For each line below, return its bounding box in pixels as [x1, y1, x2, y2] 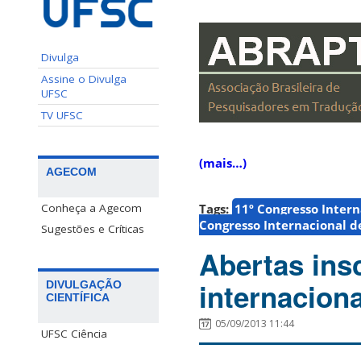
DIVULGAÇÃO [46, 277, 122, 291]
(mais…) [199, 155, 247, 172]
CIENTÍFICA [46, 290, 110, 304]
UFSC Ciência [41, 326, 107, 341]
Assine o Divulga [41, 71, 127, 86]
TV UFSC [41, 107, 83, 122]
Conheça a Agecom [41, 200, 142, 215]
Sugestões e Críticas [41, 221, 144, 236]
